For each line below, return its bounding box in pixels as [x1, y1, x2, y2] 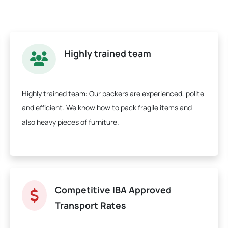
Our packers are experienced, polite [88, 89, 204, 98]
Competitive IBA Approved [55, 184, 172, 196]
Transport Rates [55, 199, 126, 211]
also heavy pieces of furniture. [22, 117, 119, 127]
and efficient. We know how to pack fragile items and [22, 103, 192, 112]
